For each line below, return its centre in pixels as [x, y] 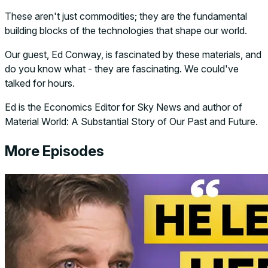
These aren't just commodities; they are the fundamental [126, 16]
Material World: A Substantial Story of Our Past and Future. [131, 121]
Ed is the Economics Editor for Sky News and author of [124, 107]
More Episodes [54, 151]
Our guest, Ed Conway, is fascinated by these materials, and [133, 54]
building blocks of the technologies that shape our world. [126, 30]
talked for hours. [40, 83]
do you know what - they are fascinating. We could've [122, 68]
